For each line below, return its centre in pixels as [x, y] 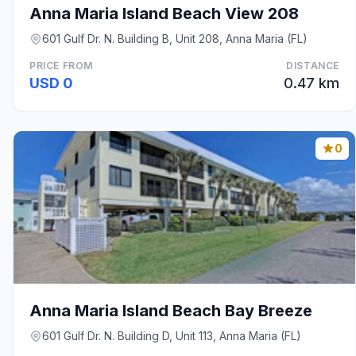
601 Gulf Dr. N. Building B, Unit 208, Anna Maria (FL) [175, 39]
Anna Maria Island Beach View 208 [164, 14]
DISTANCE [313, 66]
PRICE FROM [61, 66]
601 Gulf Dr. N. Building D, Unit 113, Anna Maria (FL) [172, 336]
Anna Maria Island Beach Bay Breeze [171, 311]
